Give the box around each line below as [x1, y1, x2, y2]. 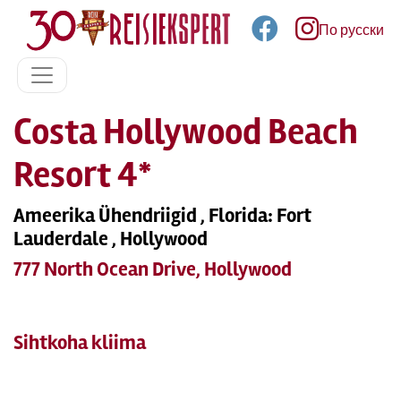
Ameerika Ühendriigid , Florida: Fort [13, 203, 311, 228]
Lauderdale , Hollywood [13, 226, 208, 252]
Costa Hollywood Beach [13, 110, 358, 154]
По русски [319, 21, 384, 39]
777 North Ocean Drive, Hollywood [13, 257, 292, 282]
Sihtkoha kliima [13, 330, 146, 355]
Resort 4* [13, 153, 152, 197]
